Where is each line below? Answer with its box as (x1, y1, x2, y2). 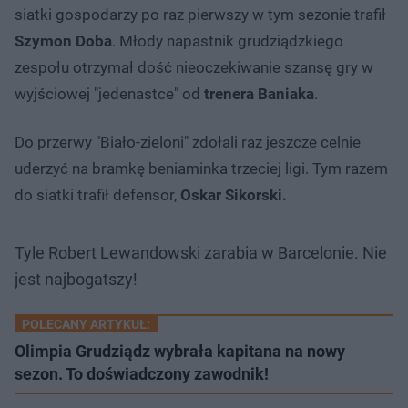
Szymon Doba (15, 31, 112, 50)
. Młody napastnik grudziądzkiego (112, 31, 343, 50)
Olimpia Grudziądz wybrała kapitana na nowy (15, 341, 345, 361)
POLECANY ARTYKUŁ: (22, 316, 150, 331)
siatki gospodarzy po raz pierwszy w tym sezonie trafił (15, 5, 386, 24)
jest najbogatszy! (15, 269, 138, 289)
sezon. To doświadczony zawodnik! (15, 363, 269, 383)
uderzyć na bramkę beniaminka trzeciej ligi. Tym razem (15, 158, 388, 178)
